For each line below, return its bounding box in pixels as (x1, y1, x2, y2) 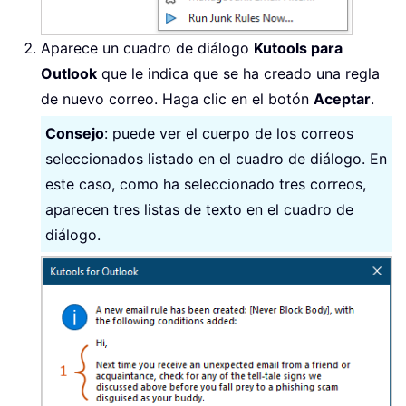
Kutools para (254, 39, 343, 57)
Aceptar (314, 90, 371, 108)
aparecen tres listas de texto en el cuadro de (45, 200, 353, 218)
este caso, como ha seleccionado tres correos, (45, 175, 366, 193)
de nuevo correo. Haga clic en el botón (41, 90, 314, 108)
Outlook (41, 64, 97, 82)
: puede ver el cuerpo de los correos (104, 124, 353, 142)
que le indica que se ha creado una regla (97, 64, 380, 82)
